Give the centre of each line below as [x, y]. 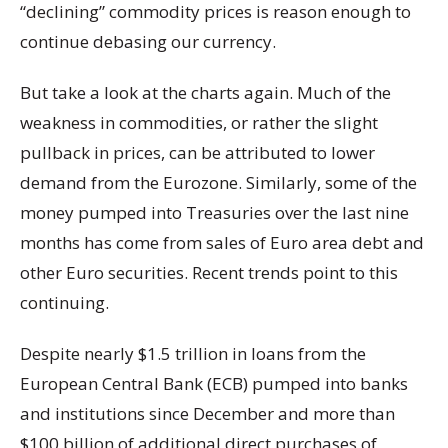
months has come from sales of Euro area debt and [222, 242]
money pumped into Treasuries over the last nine [214, 212]
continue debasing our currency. [148, 41]
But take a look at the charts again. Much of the [205, 92]
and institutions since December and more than [207, 414]
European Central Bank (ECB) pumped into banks [214, 384]
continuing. [64, 302]
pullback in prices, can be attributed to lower [197, 152]
